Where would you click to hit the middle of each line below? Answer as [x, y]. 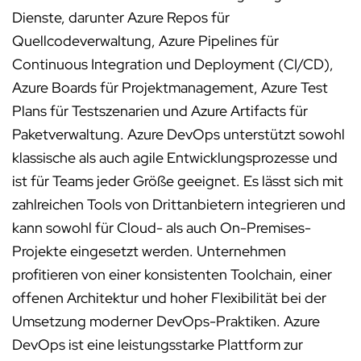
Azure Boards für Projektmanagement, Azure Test [170, 87]
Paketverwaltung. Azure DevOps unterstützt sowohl [178, 134]
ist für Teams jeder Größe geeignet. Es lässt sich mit [178, 181]
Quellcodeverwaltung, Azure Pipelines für [145, 41]
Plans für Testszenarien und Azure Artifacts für [160, 111]
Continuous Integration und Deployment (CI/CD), [173, 64]
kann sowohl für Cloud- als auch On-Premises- [162, 228]
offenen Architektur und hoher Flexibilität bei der [169, 298]
